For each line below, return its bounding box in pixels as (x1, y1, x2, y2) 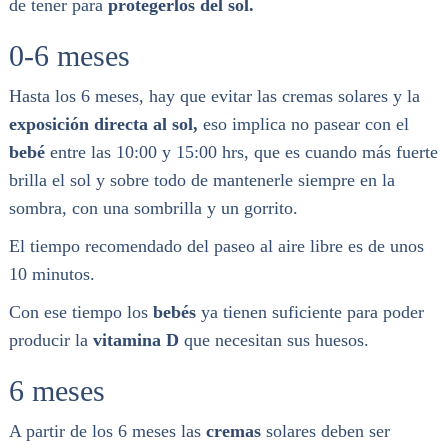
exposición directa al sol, (8, 113, 198, 134)
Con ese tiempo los (8, 301, 153, 322)
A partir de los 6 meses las (8, 420, 206, 441)
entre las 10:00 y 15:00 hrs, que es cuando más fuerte (44, 141, 438, 162)
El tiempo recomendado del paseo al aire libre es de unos (8, 235, 424, 256)
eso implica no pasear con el (197, 113, 409, 134)
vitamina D (92, 329, 184, 350)
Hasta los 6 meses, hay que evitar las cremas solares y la (8, 85, 420, 106)
